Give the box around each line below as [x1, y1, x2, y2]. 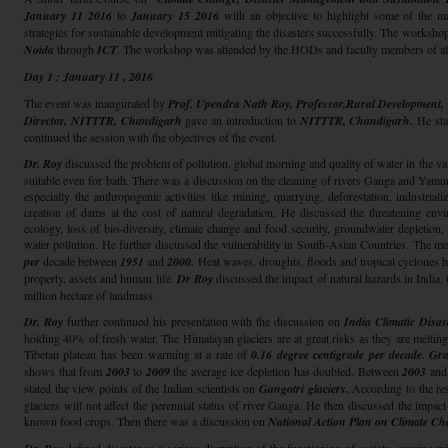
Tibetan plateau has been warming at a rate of [24, 346, 252, 362]
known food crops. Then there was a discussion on [24, 413, 265, 429]
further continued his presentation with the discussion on [66, 313, 345, 329]
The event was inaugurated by [24, 95, 169, 111]
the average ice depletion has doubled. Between [169, 363, 403, 379]
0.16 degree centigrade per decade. [251, 346, 430, 363]
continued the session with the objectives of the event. [24, 129, 277, 145]
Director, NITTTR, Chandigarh [24, 112, 182, 129]
